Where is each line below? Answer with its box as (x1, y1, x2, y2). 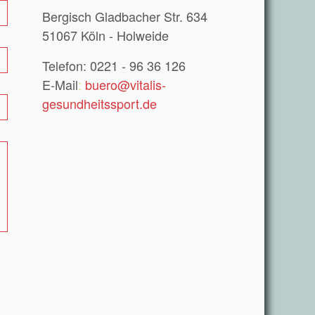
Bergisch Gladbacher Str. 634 (42, 7, 207, 25)
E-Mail (42, 75, 78, 94)
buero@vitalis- (85, 75, 166, 94)
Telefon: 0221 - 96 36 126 (42, 56, 186, 75)
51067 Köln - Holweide (42, 26, 169, 44)
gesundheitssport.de (42, 94, 157, 112)
